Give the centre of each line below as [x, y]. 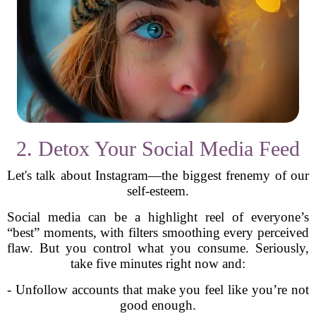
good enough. [158, 305]
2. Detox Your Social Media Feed [158, 148]
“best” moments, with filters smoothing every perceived [158, 232]
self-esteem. [158, 191]
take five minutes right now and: [158, 263]
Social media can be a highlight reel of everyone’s [158, 217]
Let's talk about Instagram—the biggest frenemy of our [158, 175]
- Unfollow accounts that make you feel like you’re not [158, 290]
